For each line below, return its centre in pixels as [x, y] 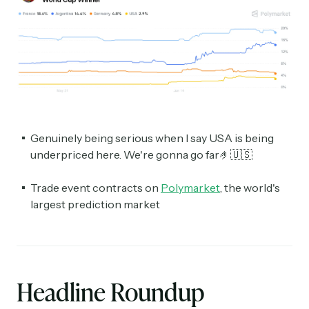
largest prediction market [95, 205]
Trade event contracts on [96, 188]
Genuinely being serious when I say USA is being [152, 138]
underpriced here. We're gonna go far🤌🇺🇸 [141, 155]
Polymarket [190, 188]
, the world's [250, 188]
